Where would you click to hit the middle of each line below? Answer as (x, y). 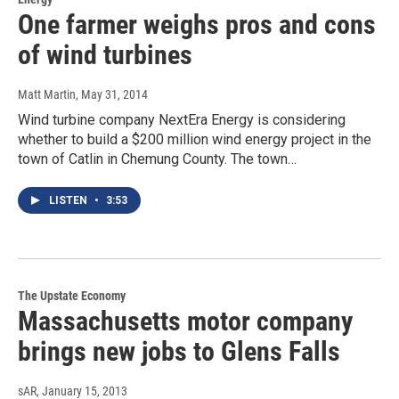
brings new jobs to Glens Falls (179, 351)
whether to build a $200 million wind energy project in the (195, 139)
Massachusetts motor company (185, 321)
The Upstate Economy (72, 295)
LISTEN (69, 200)
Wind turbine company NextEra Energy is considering (182, 119)
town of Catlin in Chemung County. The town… (157, 159)
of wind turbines (105, 54)
